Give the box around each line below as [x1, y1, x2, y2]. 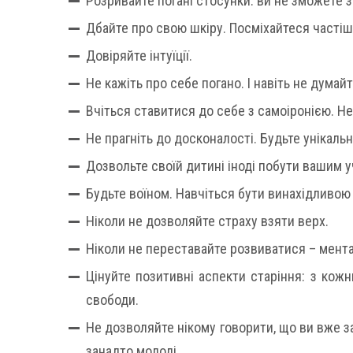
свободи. [86, 292, 139, 308]
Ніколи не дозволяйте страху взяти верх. [86, 213, 329, 229]
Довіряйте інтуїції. [86, 47, 192, 64]
